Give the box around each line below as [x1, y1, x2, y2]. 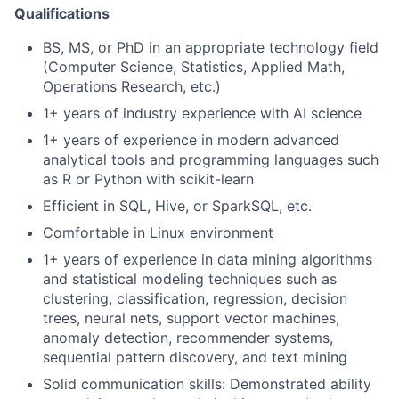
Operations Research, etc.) [43, 77, 221, 95]
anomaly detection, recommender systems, [43, 328, 333, 346]
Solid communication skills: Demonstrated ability [43, 374, 371, 393]
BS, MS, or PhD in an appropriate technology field [43, 37, 379, 56]
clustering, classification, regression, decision [43, 289, 347, 307]
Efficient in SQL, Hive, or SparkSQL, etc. [43, 196, 312, 215]
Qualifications [14, 4, 110, 22]
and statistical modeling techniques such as [43, 269, 337, 288]
